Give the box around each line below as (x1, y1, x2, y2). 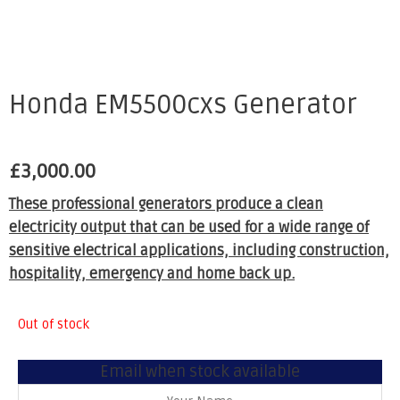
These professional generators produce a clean (9, 196, 323, 214)
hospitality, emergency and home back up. (9, 265, 295, 284)
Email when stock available (100, 361, 300, 381)
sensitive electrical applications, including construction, (9, 242, 389, 261)
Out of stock (18, 317, 89, 333)
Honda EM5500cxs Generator (9, 87, 357, 121)
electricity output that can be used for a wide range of (9, 219, 369, 237)
